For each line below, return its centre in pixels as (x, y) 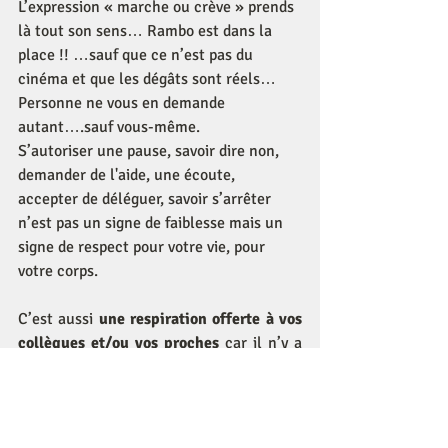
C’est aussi (58, 319)
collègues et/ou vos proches (121, 343)
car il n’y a (263, 343)
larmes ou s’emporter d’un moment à (160, 415)
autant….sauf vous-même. (109, 127)
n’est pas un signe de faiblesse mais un (152, 223)
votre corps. (60, 271)
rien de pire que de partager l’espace (160, 367)
